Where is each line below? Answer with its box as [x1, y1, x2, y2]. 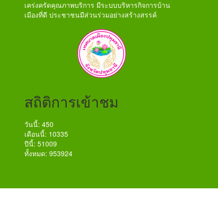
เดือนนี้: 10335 [24, 128, 68, 139]
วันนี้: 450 [24, 119, 54, 129]
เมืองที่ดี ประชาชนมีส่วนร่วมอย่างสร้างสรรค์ [24, 9, 157, 19]
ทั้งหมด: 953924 [24, 148, 73, 158]
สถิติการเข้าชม [24, 91, 119, 112]
